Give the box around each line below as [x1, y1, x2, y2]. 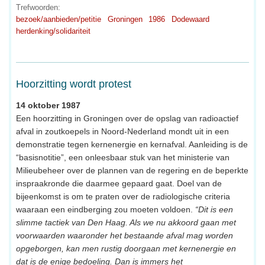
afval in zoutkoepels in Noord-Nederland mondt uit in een [16, 127, 229, 137]
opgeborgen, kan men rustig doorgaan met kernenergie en [16, 244, 236, 254]
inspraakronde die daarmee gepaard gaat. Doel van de [16, 179, 222, 189]
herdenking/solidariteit [16, 27, 91, 36]
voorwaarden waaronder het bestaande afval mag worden [16, 231, 233, 241]
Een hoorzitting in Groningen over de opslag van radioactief [16, 114, 238, 124]
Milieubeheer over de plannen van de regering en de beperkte [16, 166, 248, 176]
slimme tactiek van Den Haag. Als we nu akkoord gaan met [16, 218, 236, 228]
